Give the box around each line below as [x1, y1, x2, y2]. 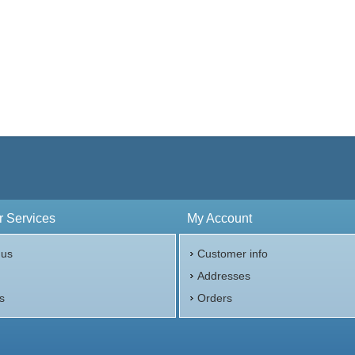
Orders [197, 292, 233, 304]
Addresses [197, 269, 251, 282]
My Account [187, 212, 253, 225]
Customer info [197, 247, 269, 260]
